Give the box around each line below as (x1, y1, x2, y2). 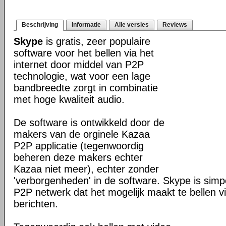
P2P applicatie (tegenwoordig (14, 140, 144, 151)
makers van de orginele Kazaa (14, 129, 150, 140)
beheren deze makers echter (14, 152, 143, 163)
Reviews (162, 21, 187, 28)
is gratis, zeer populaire (43, 36, 150, 47)
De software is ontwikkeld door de (14, 117, 164, 128)
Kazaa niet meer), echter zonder (14, 163, 159, 175)
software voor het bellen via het (14, 47, 154, 59)
